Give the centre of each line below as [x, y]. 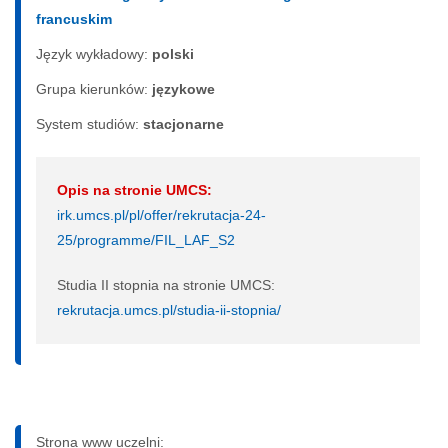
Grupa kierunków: [94, 88]
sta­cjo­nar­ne [183, 123]
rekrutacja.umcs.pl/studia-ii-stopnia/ [169, 309]
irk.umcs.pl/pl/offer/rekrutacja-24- [161, 214]
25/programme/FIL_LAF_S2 [146, 239]
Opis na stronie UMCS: [134, 189]
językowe [183, 88]
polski [173, 53]
